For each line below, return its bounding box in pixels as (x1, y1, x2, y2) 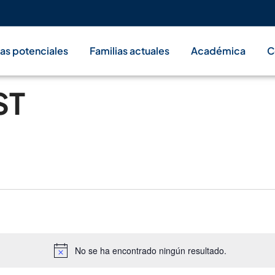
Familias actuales (90, 44, 169, 57)
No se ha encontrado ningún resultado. (74, 244, 227, 257)
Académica (191, 44, 246, 57)
